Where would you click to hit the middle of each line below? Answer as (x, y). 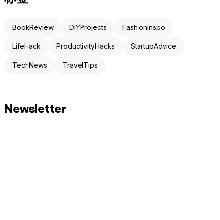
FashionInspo (144, 27)
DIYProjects (88, 27)
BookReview (33, 27)
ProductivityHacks (86, 46)
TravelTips (81, 65)
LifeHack (27, 46)
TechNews (30, 65)
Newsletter (36, 109)
